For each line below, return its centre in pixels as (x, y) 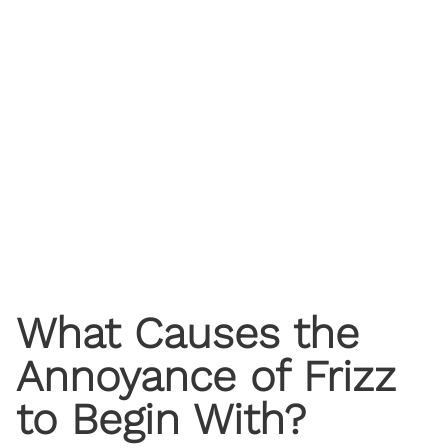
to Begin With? (161, 418)
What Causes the (187, 332)
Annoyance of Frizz (206, 375)
